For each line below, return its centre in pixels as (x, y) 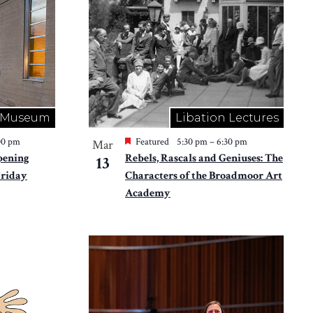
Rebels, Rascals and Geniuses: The (204, 159)
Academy (148, 194)
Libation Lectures (227, 118)
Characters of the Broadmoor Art (204, 176)
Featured (152, 142)
